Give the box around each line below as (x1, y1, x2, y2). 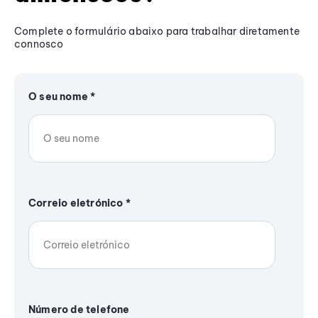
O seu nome (28, 89, 91, 103)
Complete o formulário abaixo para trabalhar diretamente (14, 24, 300, 38)
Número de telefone (28, 302, 130, 316)
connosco (14, 37, 64, 50)
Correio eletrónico (28, 196, 126, 209)
